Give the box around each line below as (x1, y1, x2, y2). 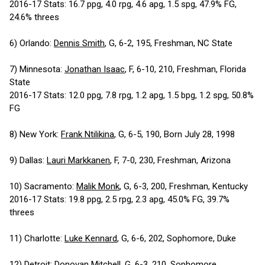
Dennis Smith (54, 37, 105, 49)
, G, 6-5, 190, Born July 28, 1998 (114, 128, 235, 140)
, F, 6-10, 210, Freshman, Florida (125, 63, 246, 75)
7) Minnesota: (9, 63, 64, 75)
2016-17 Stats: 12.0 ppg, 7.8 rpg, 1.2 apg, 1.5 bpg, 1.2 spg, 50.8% (9, 89, 254, 101)
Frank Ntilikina (61, 128, 114, 140)
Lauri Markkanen (47, 154, 110, 166)
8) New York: (9, 128, 61, 140)
